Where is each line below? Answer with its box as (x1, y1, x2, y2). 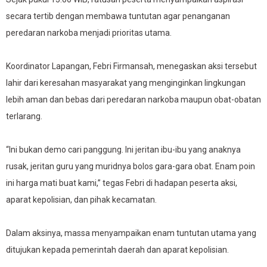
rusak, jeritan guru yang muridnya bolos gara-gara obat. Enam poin (6, 162, 255, 171)
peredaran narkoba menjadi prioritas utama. (6, 28, 172, 38)
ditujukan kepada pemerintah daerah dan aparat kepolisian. (6, 245, 229, 254)
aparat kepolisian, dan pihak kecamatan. (6, 195, 157, 204)
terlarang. (6, 111, 42, 121)
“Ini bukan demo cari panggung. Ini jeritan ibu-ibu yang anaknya (6, 145, 241, 154)
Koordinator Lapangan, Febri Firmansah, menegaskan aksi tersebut (6, 61, 257, 71)
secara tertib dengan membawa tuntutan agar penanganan (6, 11, 230, 21)
